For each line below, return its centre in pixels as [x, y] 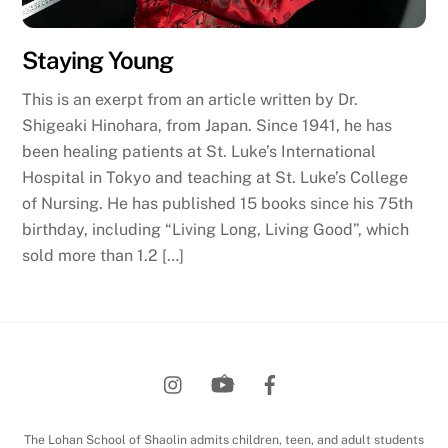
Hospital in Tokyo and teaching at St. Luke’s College [215, 177]
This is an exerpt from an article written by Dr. [190, 99]
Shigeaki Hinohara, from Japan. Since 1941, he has [207, 125]
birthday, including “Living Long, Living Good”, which [216, 229]
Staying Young [97, 60]
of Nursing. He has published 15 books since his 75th [218, 203]
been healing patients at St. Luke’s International [199, 151]
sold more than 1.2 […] [103, 255]
